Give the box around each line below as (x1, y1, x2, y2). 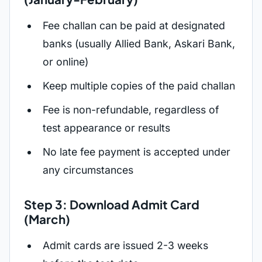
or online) (43, 56, 88, 68)
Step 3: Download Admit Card (24, 197, 199, 212)
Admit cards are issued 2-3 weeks (43, 239, 208, 251)
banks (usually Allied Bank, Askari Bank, (43, 37, 235, 50)
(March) (24, 212, 70, 227)
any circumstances (43, 164, 133, 176)
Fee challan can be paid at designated (43, 19, 225, 32)
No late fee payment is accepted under (43, 146, 230, 158)
